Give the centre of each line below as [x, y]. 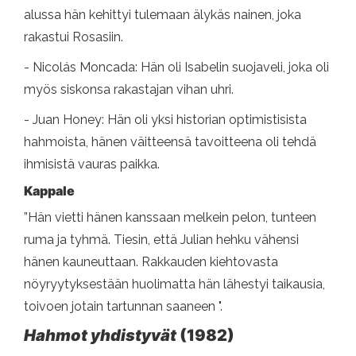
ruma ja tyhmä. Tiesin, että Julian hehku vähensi [161, 240]
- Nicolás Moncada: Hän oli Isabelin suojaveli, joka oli [176, 68]
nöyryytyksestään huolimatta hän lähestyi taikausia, [174, 284]
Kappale [49, 191]
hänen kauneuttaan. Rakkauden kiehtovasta [151, 262]
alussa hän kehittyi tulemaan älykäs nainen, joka [163, 15]
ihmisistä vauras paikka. [92, 164]
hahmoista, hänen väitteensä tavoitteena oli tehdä [170, 142]
